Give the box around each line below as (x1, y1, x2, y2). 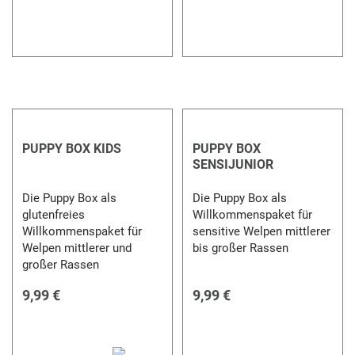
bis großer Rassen (192, 240, 288, 255)
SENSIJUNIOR (192, 156, 273, 172)
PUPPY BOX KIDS (22, 140, 122, 156)
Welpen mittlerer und (22, 240, 132, 255)
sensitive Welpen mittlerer (192, 223, 330, 239)
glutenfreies (22, 207, 86, 222)
